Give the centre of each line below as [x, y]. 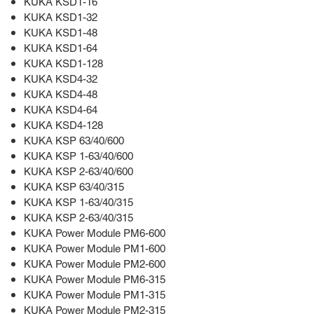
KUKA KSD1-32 [61, 17]
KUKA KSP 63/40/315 [74, 186]
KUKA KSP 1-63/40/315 [78, 202]
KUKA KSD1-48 [61, 32]
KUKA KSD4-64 [61, 109]
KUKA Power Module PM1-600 [95, 248]
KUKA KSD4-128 [63, 125]
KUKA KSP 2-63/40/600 [78, 171]
